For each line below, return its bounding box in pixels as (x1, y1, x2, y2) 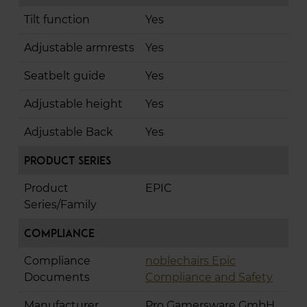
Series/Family (24, 198, 97, 212)
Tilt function (24, 13, 90, 27)
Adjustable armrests (24, 41, 134, 55)
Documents (24, 271, 90, 284)
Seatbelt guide (24, 69, 106, 83)
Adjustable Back (24, 125, 113, 139)
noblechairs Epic (145, 254, 236, 268)
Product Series (24, 153, 111, 168)
